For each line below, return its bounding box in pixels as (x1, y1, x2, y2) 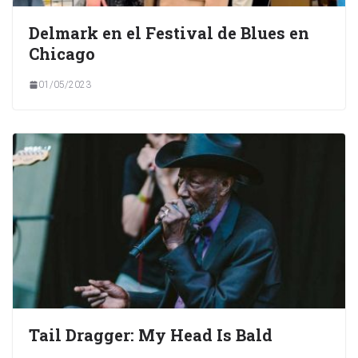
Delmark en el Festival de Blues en (29, 22, 309, 43)
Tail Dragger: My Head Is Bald (29, 324, 272, 345)
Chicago (29, 42, 95, 64)
